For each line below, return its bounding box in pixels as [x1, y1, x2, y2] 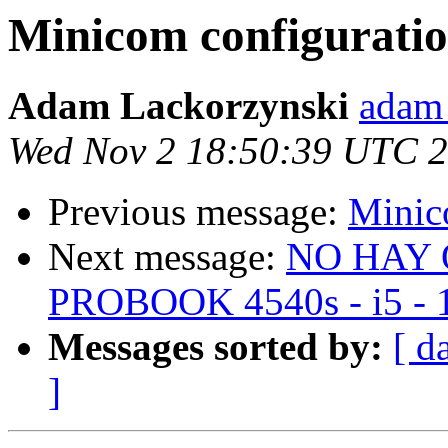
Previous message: [48, 190, 348, 234]
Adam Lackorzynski [8, 84, 349, 128]
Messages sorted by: [48, 325, 383, 369]
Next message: [48, 235, 286, 279]
